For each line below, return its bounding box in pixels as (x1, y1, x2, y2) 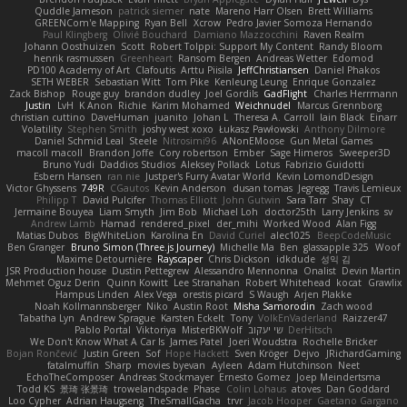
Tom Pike (165, 74, 209, 88)
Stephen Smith (66, 122, 137, 135)
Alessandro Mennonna (194, 263, 298, 277)
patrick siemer (117, 4, 184, 17)
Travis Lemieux (334, 181, 402, 194)
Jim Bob (160, 204, 198, 218)
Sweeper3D (338, 145, 391, 159)
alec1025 (271, 228, 312, 242)
